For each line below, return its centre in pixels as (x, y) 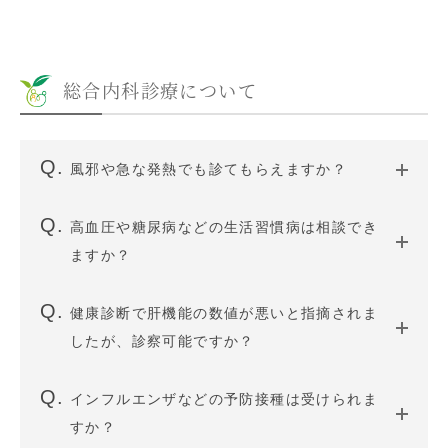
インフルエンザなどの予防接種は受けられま (224, 399)
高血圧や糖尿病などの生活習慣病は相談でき (224, 227)
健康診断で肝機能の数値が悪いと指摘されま (224, 313)
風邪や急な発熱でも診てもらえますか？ (209, 169)
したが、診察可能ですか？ (162, 341)
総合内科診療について (160, 90)
